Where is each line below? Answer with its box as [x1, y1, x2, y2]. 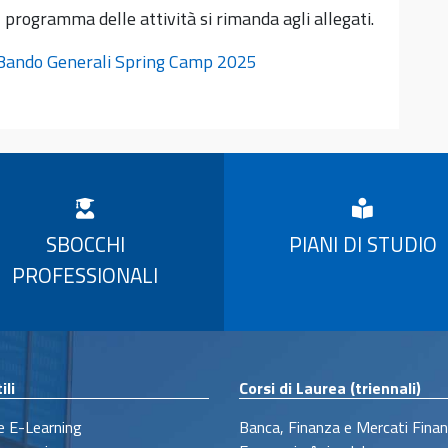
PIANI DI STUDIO [288, 227, 437, 260]
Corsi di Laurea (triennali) [239, 375, 421, 400]
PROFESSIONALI [12, 258, 159, 291]
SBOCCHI [45, 227, 125, 260]
